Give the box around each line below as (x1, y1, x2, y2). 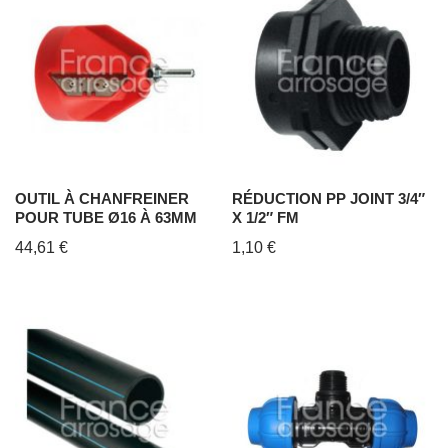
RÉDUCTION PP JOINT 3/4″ (232, 189, 426, 207)
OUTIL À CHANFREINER (15, 189, 189, 207)
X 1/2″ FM (232, 208, 300, 226)
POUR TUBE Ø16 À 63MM (15, 208, 197, 226)
